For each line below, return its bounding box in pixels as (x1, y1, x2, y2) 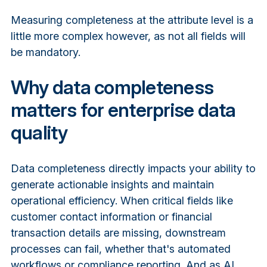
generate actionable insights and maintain (10, 178, 214, 191)
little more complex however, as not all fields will (10, 29, 246, 42)
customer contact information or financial (10, 210, 212, 223)
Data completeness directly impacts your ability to (10, 162, 256, 175)
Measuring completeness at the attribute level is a (10, 13, 253, 26)
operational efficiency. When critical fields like (10, 194, 233, 207)
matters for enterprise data (10, 98, 236, 122)
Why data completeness (10, 75, 214, 99)
